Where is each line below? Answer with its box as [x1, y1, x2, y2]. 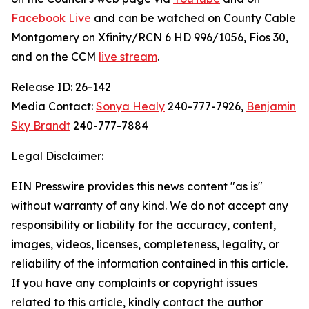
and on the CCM [11, 50, 99, 63]
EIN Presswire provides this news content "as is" [11, 179, 263, 193]
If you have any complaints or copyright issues [11, 276, 257, 290]
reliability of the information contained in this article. [11, 257, 288, 270]
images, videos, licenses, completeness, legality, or [11, 237, 279, 251]
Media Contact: [11, 99, 96, 113]
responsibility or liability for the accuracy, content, [11, 218, 276, 232]
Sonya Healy [96, 99, 165, 113]
